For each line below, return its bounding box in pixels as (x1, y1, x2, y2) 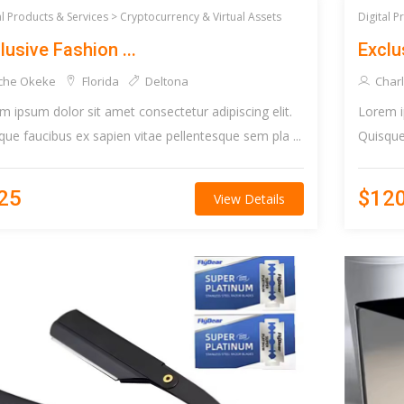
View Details (213, 189, 285, 207)
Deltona (142, 72, 188, 89)
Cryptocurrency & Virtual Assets (120, 8, 281, 24)
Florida (79, 72, 119, 89)
